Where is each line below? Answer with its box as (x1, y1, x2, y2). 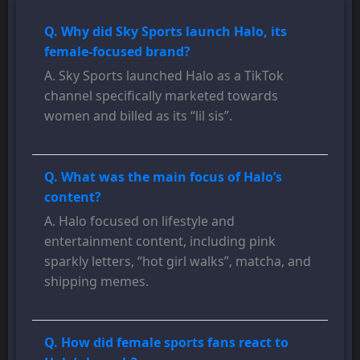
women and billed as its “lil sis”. (44, 106, 232, 125)
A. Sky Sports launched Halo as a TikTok (44, 66, 284, 84)
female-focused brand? (44, 42, 190, 60)
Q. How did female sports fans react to (44, 333, 288, 351)
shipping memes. (44, 272, 149, 290)
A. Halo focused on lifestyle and (44, 211, 235, 230)
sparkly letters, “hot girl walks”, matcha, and (44, 252, 311, 270)
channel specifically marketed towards (44, 86, 278, 104)
